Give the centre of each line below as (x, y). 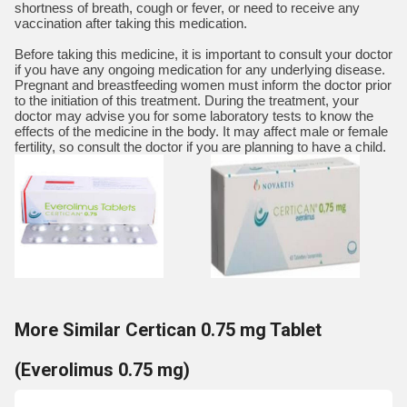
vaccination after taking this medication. (131, 23)
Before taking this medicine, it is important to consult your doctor (203, 54)
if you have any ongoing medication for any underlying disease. (200, 69)
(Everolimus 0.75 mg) (102, 370)
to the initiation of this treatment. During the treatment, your (187, 100)
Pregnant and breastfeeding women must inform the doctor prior (203, 85)
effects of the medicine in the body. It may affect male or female (201, 131)
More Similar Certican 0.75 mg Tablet (168, 330)
